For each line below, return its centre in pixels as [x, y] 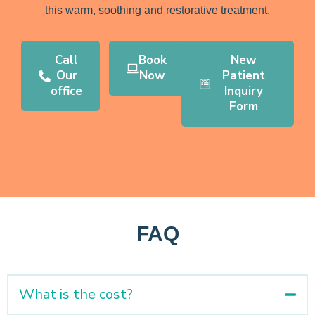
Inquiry [243, 91]
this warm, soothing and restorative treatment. [157, 10]
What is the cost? [76, 294]
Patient [243, 76]
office [66, 91]
